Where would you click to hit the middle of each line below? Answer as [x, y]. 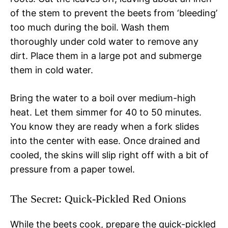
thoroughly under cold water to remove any [104, 42]
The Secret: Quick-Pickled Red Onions [98, 199]
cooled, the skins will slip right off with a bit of [109, 155]
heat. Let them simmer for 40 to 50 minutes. [106, 112]
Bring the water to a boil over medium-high [103, 98]
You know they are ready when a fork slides [105, 127]
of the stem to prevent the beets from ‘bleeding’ [114, 13]
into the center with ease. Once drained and [105, 141]
